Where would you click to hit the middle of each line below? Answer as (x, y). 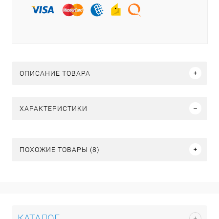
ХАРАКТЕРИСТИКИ (54, 108)
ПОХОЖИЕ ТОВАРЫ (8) (60, 149)
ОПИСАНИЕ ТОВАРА (55, 73)
